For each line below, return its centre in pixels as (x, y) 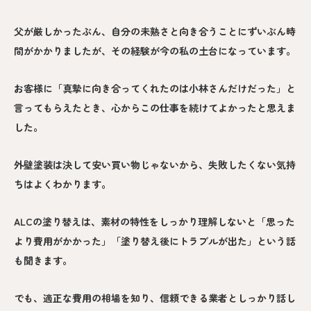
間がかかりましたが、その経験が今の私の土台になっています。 (155, 50)
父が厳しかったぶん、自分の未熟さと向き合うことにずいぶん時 (155, 31)
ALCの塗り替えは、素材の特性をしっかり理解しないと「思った (154, 221)
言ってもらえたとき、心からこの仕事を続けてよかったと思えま (155, 107)
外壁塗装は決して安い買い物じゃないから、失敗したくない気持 (155, 164)
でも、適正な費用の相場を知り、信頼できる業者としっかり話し (155, 297)
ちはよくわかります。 (62, 184)
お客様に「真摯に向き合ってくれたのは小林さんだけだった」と (155, 88)
